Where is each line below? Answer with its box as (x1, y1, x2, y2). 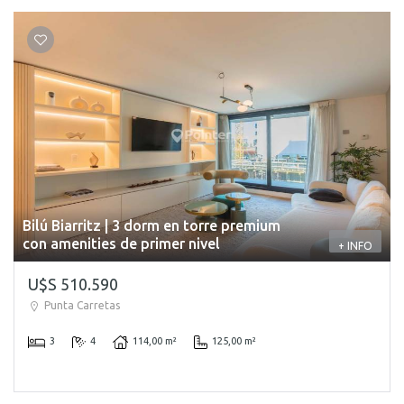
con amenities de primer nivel (23, 235, 220, 252)
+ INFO (338, 240, 372, 252)
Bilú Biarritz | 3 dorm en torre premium (23, 217, 280, 234)
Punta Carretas (44, 299, 120, 311)
